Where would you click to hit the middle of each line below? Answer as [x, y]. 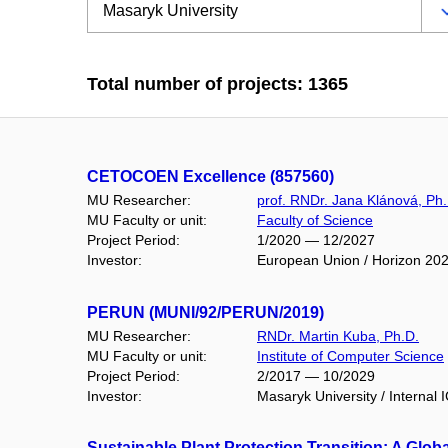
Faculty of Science [315, 220]
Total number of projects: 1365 [217, 84]
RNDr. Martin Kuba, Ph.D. [338, 335]
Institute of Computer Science [350, 355]
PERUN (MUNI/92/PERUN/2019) [205, 312]
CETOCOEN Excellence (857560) [210, 177]
